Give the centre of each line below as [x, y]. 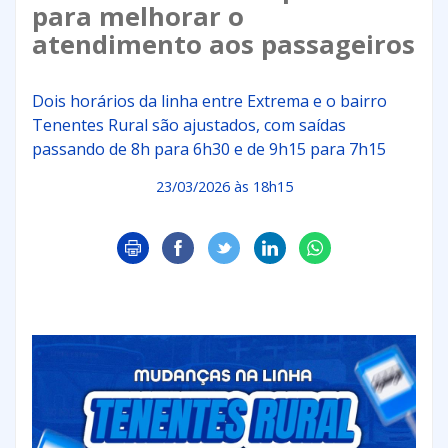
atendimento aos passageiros [223, 45]
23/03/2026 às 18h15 [224, 187]
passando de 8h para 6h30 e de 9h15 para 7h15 [209, 149]
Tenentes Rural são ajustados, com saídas [189, 125]
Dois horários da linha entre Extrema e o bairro [209, 101]
